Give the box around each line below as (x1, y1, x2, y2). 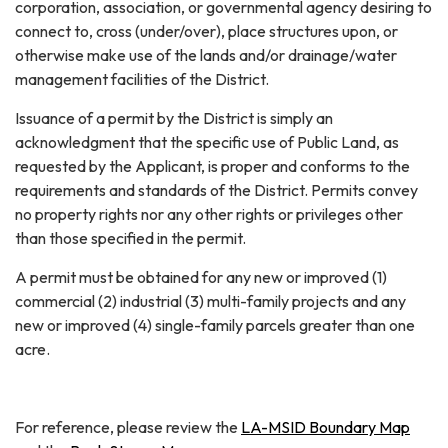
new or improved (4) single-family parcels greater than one (15, 314, 415, 335)
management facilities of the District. (15, 68, 269, 89)
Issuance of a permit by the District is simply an (15, 107, 333, 128)
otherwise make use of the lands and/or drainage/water (15, 44, 397, 65)
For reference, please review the (15, 416, 241, 437)
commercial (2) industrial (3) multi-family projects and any (15, 290, 406, 311)
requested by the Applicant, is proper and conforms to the (15, 155, 410, 176)
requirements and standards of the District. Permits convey (15, 179, 418, 200)
